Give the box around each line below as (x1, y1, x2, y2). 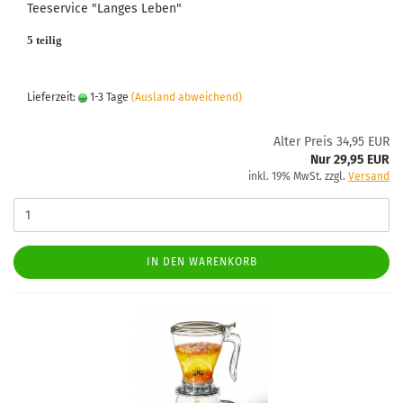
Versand (348, 170, 390, 183)
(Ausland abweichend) (131, 91, 242, 103)
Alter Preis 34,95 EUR (273, 134, 390, 149)
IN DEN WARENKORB (146, 255, 257, 268)
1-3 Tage (87, 91, 129, 103)
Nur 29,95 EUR (310, 152, 390, 167)
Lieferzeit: (27, 91, 78, 103)
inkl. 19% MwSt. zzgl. (248, 170, 348, 183)
